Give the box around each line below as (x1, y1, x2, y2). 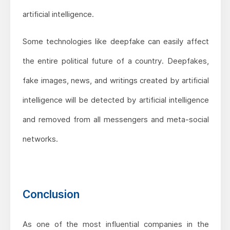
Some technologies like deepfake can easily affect (22, 36, 209, 46)
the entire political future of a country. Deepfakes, (22, 55, 209, 66)
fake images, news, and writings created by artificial (22, 75, 209, 85)
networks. (22, 133, 58, 144)
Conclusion (22, 187, 80, 201)
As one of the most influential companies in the (22, 219, 209, 229)
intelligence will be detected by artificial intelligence (22, 94, 209, 105)
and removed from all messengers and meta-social (22, 114, 209, 124)
